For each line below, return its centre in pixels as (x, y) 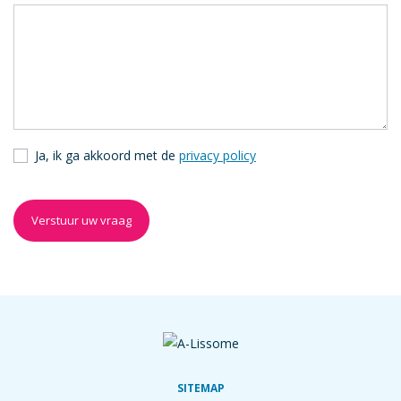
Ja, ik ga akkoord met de (107, 155)
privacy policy (218, 155)
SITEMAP (200, 388)
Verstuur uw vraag (81, 220)
